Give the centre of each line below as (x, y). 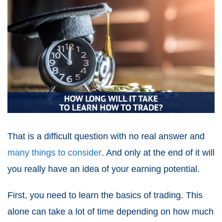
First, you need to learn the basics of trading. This (105, 195)
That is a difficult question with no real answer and (106, 136)
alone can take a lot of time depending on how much (111, 211)
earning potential (164, 169)
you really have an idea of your (69, 169)
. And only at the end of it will (158, 152)
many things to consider (55, 152)
